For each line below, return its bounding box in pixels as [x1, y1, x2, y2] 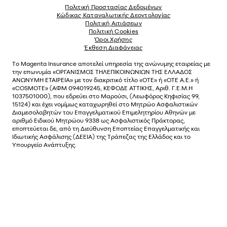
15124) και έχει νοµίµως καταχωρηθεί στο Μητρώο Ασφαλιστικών [12, 100, 198, 108]
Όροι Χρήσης [95, 35, 132, 43]
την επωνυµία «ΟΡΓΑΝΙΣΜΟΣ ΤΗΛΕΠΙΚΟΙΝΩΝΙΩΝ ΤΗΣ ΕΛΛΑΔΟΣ [12, 67, 192, 75]
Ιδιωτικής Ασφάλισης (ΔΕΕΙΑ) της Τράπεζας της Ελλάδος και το [12, 132, 191, 140]
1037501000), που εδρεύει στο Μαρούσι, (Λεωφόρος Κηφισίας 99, [12, 92, 200, 100]
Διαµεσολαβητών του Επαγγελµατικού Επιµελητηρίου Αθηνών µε [12, 108, 196, 116]
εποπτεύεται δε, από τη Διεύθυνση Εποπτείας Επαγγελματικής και [12, 124, 200, 132]
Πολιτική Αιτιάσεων [85, 19, 142, 27]
